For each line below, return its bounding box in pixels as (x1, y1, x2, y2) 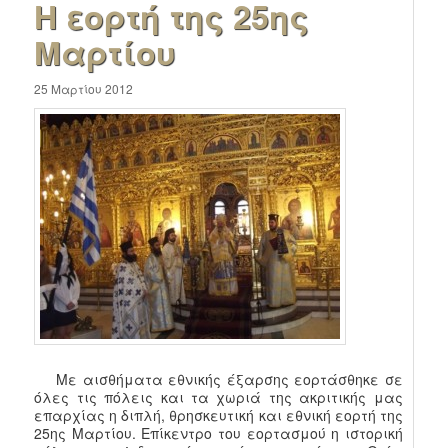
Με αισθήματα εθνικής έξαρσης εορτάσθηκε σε (34, 369, 403, 390)
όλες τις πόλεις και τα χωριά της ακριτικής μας (34, 387, 403, 408)
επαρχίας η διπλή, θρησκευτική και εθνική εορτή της (34, 405, 403, 426)
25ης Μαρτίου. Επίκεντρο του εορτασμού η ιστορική (34, 423, 403, 444)
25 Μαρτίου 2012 (34, 79, 134, 97)
